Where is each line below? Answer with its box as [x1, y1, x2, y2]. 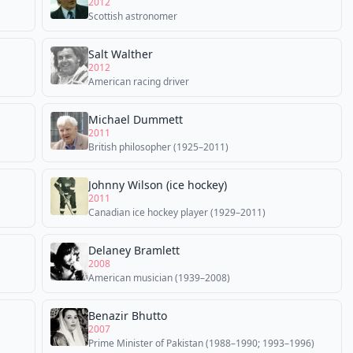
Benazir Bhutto [88, 308, 167, 323]
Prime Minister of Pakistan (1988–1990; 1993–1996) [88, 336, 314, 350]
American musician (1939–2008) [88, 271, 230, 284]
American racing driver [88, 75, 189, 88]
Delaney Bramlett [88, 243, 180, 258]
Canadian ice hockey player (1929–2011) [88, 206, 266, 219]
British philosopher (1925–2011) [88, 140, 229, 154]
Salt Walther [88, 46, 153, 61]
